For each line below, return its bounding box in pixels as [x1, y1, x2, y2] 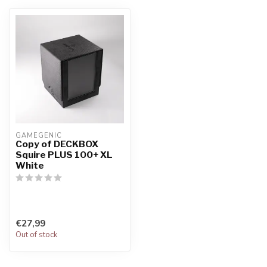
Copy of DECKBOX [15, 138, 98, 150]
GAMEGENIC [15, 131, 62, 140]
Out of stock [15, 229, 58, 241]
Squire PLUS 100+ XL [15, 149, 113, 160]
